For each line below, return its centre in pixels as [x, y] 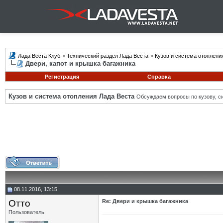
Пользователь [26, 212]
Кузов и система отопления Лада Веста [71, 96]
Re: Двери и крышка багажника [145, 201]
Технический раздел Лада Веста [108, 56]
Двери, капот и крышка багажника [80, 63]
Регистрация [62, 77]
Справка [159, 77]
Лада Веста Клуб [39, 56]
